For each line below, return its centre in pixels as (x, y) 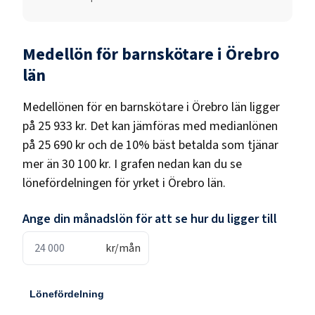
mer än (41, 164)
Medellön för (72, 54)
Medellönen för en (71, 107)
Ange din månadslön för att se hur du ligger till (150, 219)
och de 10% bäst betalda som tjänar (182, 145)
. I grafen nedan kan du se (175, 164)
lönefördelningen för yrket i (95, 183)
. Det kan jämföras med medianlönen (181, 126)
